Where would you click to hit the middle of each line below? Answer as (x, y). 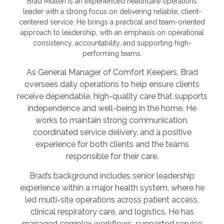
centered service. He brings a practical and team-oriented (112, 22)
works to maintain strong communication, (112, 120)
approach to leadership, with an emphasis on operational (112, 32)
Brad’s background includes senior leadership (112, 175)
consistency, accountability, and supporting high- (112, 43)
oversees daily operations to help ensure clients (112, 84)
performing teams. (112, 53)
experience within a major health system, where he (112, 187)
